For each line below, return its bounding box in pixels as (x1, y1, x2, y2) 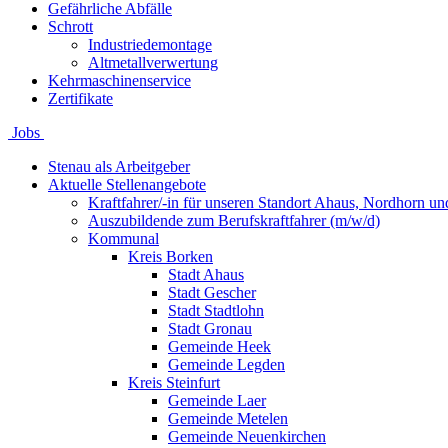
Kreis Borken (128, 248, 213, 265)
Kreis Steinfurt (128, 374, 220, 391)
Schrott (48, 18, 93, 35)
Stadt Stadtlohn (168, 302, 264, 319)
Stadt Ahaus (168, 266, 244, 283)
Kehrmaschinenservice (48, 72, 191, 89)
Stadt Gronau (168, 320, 252, 337)
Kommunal (88, 230, 159, 247)
